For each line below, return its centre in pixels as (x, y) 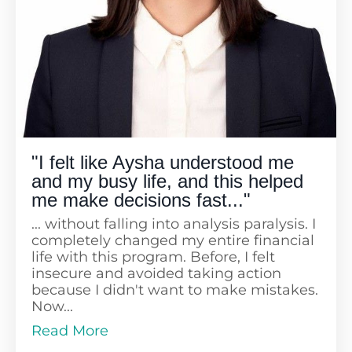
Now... (52, 306)
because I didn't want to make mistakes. (175, 290)
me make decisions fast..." (141, 200)
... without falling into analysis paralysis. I (174, 224)
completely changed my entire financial (173, 240)
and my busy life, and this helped (167, 181)
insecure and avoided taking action (156, 273)
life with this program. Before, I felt (153, 257)
